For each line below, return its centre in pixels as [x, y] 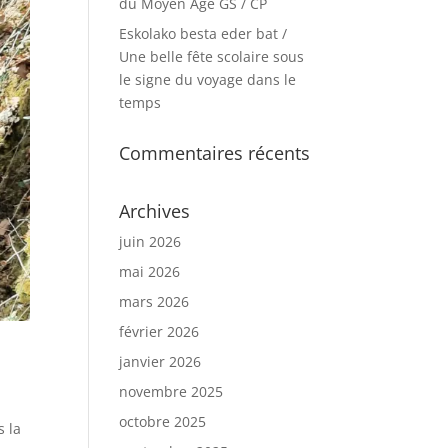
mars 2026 [154, 301]
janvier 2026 [160, 361]
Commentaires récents [215, 153]
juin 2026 [150, 241]
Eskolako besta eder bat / [203, 33]
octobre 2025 [163, 421]
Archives [155, 211]
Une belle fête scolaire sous [212, 56]
